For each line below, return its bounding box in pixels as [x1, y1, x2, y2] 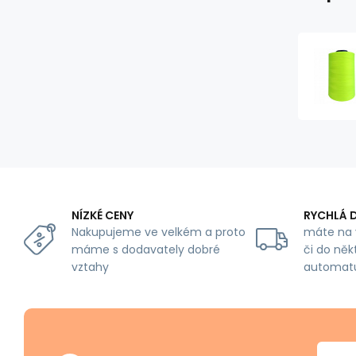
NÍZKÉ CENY [72, 207, 133, 224]
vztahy [72, 259, 109, 276]
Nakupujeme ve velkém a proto [72, 224, 246, 241]
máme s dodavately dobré [72, 242, 220, 258]
